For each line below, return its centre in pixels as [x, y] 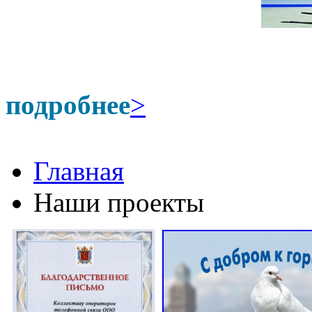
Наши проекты [119, 202]
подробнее [68, 105]
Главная [79, 171]
